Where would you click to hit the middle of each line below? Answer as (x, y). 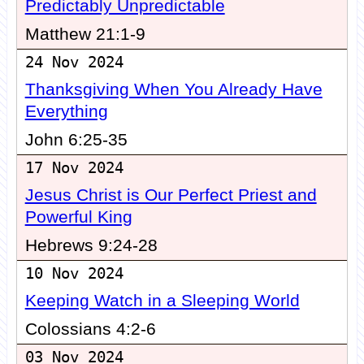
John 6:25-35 (76, 140)
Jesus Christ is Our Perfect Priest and (171, 195)
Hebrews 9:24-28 (91, 246)
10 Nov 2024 (74, 274)
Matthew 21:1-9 (85, 35)
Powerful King (78, 217)
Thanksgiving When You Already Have (173, 90)
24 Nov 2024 (74, 63)
